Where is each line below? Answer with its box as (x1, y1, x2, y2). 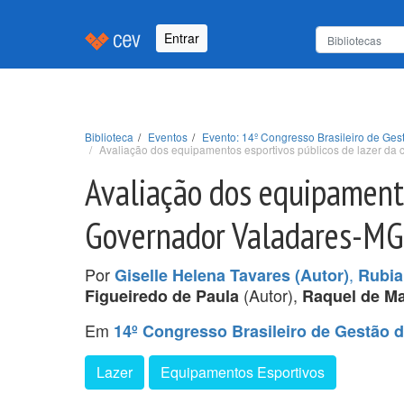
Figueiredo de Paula (85, 283, 239, 308)
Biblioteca (85, 128, 133, 144)
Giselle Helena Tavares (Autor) (115, 262, 349, 287)
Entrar (164, 29, 199, 48)
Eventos (148, 128, 188, 144)
